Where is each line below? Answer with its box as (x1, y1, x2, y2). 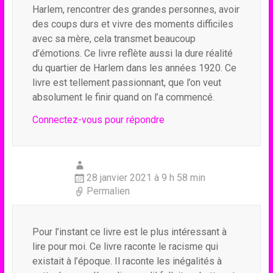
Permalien (86, 185, 130, 197)
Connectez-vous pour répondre (32, 114, 165, 126)
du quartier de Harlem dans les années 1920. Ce (32, 62, 236, 74)
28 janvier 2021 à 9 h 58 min (86, 172, 205, 183)
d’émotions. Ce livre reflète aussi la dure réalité (32, 48, 233, 59)
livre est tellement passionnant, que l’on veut (32, 77, 221, 88)
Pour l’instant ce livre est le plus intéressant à (32, 226, 227, 238)
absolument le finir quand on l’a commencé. (32, 91, 214, 103)
